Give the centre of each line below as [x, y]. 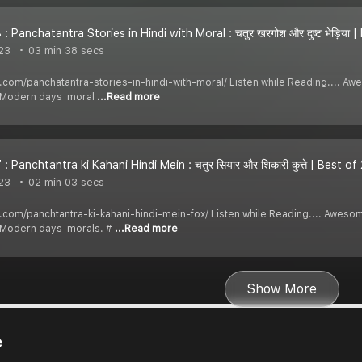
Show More [282, 289]
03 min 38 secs [65, 50]
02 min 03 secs [65, 182]
